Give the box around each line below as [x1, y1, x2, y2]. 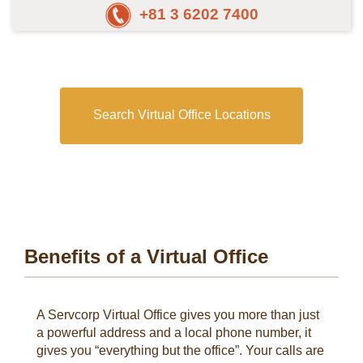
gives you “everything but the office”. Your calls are [36, 344, 324, 357]
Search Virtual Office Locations [92, 108, 271, 122]
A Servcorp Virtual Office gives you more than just [36, 308, 319, 322]
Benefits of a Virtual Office [24, 246, 268, 267]
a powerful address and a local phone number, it [36, 326, 311, 340]
